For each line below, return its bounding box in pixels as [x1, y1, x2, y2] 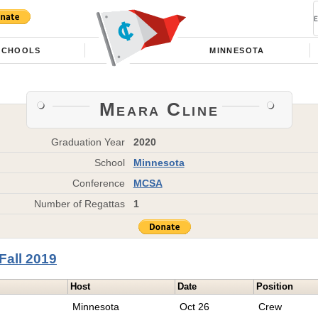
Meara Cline [99, 99, 219, 119]
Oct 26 [180, 301, 210, 313]
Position [256, 281, 294, 292]
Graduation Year [51, 136, 125, 148]
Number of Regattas [34, 197, 125, 209]
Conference [72, 177, 125, 189]
